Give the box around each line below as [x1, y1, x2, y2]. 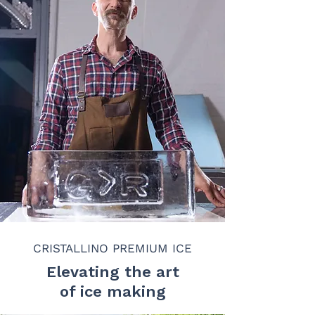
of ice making [59, 283, 166, 300]
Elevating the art [46, 263, 179, 281]
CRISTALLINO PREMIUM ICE [33, 241, 192, 255]
